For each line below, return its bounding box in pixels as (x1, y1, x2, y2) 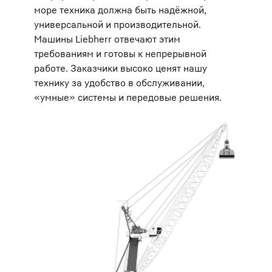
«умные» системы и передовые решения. (34, 91, 222, 103)
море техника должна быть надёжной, (34, 4, 206, 16)
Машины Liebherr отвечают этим (34, 33, 180, 45)
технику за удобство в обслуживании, (34, 76, 205, 89)
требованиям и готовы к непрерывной (34, 47, 206, 59)
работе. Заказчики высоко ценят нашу (34, 62, 207, 74)
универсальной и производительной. (34, 18, 201, 30)
